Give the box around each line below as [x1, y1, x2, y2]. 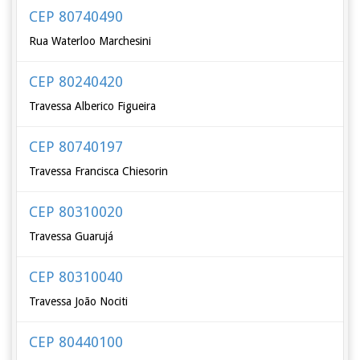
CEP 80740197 [29, 138, 124, 155]
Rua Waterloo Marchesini [29, 35, 152, 47]
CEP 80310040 [29, 268, 124, 285]
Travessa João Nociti [29, 295, 129, 308]
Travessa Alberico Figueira [29, 100, 157, 112]
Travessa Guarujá [29, 230, 114, 243]
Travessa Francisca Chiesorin [29, 165, 169, 178]
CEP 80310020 [29, 203, 124, 220]
